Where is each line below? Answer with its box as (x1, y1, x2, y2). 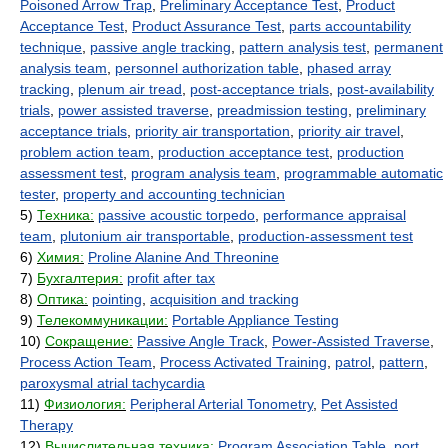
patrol (335, 354, 371, 370)
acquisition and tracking (150, 291, 299, 307)
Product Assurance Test (132, 18, 281, 34)
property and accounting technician (63, 186, 285, 202)
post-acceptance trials (190, 81, 329, 97)
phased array (307, 60, 391, 76)
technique (20, 39, 82, 55)
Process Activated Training (160, 354, 327, 370)
